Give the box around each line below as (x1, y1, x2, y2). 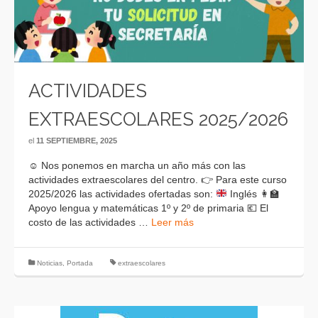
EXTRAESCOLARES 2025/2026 (28, 108, 288, 130)
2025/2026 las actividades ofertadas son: (28, 187, 216, 199)
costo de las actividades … (28, 216, 151, 228)
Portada (67, 258, 93, 267)
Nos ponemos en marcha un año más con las (38, 159, 246, 171)
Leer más (151, 216, 194, 228)
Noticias (37, 258, 62, 267)
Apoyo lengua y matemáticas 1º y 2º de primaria (28, 202, 247, 214)
